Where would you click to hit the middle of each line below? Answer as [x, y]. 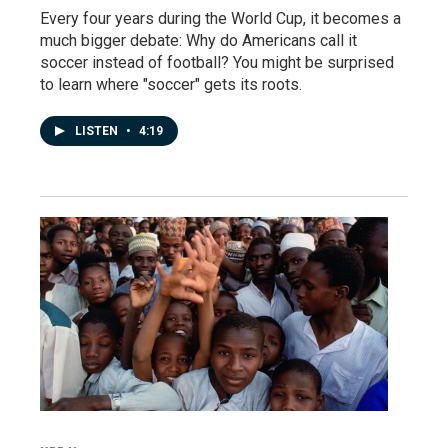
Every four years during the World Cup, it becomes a [220, 18]
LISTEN [98, 131]
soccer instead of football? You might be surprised [217, 62]
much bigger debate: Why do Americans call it [198, 40]
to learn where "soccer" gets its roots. [171, 84]
